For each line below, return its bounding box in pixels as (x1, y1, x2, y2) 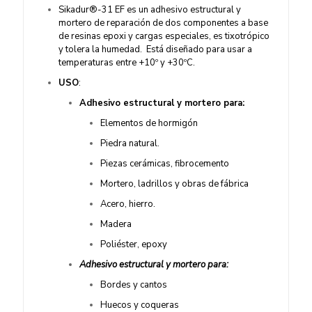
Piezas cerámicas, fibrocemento (100, 157, 229, 170)
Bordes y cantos (100, 279, 167, 291)
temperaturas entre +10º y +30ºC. (58, 56, 195, 69)
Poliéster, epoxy (100, 238, 167, 251)
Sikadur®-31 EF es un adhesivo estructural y (58, 3, 241, 16)
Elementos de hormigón (100, 117, 198, 130)
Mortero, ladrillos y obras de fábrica (100, 178, 249, 190)
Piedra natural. (100, 137, 159, 150)
